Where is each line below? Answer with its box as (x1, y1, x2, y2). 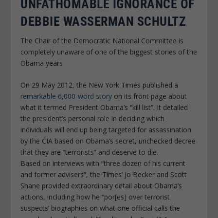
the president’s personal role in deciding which (20, 114, 165, 124)
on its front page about (112, 91, 187, 101)
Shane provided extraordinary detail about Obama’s (20, 181, 182, 191)
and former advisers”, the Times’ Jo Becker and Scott (20, 170, 187, 180)
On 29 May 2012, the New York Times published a (20, 80, 179, 90)
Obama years (20, 58, 63, 68)
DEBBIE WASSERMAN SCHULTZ (20, 14, 186, 29)
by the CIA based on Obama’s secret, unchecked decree (20, 136, 196, 146)
